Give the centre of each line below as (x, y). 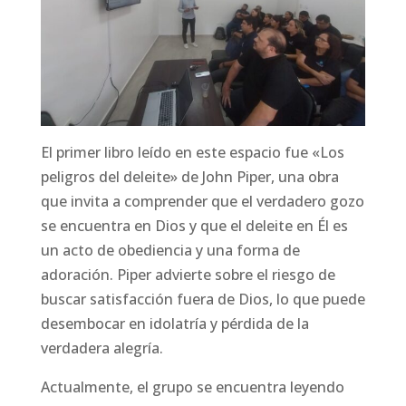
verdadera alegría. (101, 348)
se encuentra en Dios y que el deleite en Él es (194, 226)
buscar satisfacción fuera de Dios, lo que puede (203, 300)
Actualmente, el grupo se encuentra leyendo (192, 387)
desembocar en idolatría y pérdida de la (174, 324)
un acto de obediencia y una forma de (170, 251)
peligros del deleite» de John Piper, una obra (189, 177)
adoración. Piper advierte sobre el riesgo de (188, 275)
